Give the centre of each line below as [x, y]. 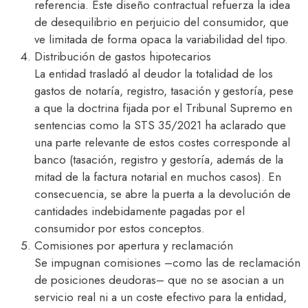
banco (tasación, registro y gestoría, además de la [159, 160]
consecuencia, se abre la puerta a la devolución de [163, 194]
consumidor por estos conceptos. [120, 229]
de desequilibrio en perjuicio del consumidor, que [162, 22]
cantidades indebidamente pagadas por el [140, 211]
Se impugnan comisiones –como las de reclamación [167, 263]
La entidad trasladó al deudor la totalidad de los [154, 74]
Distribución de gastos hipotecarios [123, 57]
